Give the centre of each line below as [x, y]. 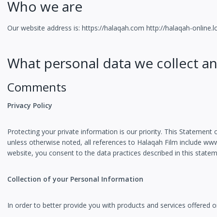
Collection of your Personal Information [75, 179]
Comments [37, 87]
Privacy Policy [30, 106]
